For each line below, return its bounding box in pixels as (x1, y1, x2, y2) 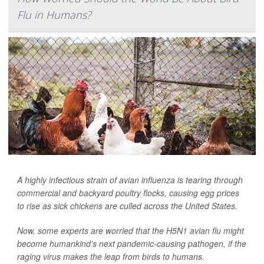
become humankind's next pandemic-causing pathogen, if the (17, 237, 246, 250)
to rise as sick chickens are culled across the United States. (17, 200, 237, 212)
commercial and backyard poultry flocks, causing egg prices (17, 187, 239, 199)
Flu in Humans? (17, 8, 91, 22)
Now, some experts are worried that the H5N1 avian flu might (17, 225, 244, 237)
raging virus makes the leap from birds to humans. (17, 250, 204, 263)
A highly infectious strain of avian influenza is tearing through (17, 174, 243, 186)
